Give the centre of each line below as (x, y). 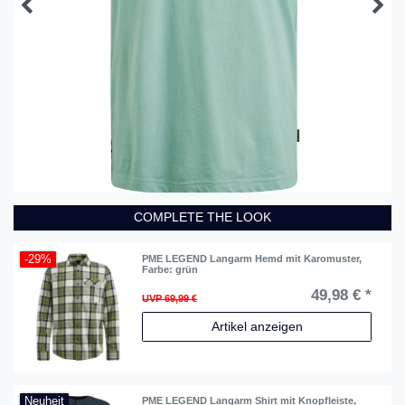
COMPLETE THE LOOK (202, 217)
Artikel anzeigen (257, 327)
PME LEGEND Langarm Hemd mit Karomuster (251, 259)
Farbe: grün (170, 270)
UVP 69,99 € (170, 299)
